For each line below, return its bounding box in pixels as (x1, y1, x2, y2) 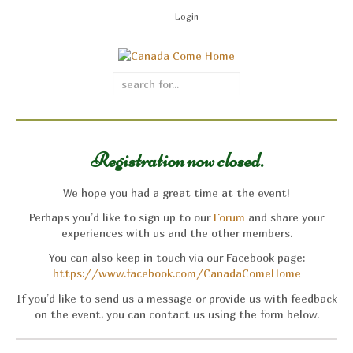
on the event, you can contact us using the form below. (34, 307, 319, 321)
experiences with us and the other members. (61, 226, 292, 240)
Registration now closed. (90, 148, 263, 173)
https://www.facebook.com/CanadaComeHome (52, 266, 301, 281)
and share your (245, 210, 324, 225)
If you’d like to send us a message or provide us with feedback (16, 291, 337, 305)
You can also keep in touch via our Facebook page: (48, 251, 305, 265)
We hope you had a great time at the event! (63, 186, 290, 200)
